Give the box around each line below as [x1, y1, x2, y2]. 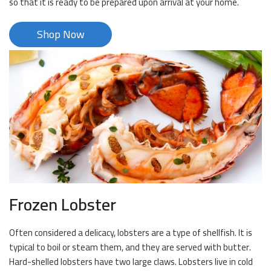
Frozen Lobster [9, 189, 116, 221]
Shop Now [36, 24, 85, 45]
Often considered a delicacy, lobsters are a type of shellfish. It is [9, 224, 252, 242]
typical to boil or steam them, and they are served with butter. [9, 238, 251, 256]
